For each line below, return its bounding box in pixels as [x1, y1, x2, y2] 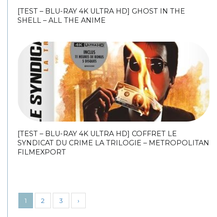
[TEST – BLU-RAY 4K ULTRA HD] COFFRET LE [17, 129, 177, 139]
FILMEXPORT [17, 148, 66, 157]
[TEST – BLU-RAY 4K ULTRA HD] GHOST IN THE [17, 6, 185, 15]
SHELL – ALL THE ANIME [17, 15, 106, 25]
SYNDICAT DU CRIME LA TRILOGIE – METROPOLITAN [17, 139, 209, 148]
